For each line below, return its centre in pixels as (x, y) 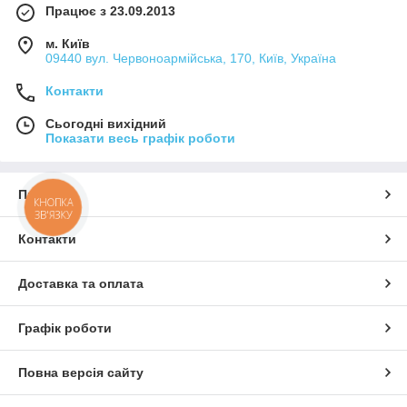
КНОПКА (54, 203)
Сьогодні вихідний (106, 123)
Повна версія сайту (81, 372)
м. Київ (68, 43)
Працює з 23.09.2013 (110, 10)
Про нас (44, 194)
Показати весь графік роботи (140, 138)
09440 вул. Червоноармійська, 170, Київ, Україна (191, 58)
